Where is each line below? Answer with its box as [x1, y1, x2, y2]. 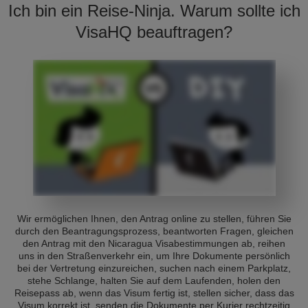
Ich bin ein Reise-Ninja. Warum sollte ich [8, 1, 300, 20]
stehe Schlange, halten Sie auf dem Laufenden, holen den [27, 275, 280, 286]
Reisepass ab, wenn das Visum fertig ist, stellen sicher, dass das [14, 287, 294, 298]
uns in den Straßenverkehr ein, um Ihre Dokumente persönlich [18, 250, 290, 261]
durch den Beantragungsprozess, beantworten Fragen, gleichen [14, 225, 294, 236]
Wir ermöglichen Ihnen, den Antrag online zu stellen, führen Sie [16, 213, 291, 224]
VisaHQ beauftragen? [76, 23, 232, 41]
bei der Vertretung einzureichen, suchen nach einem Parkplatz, [17, 263, 291, 274]
